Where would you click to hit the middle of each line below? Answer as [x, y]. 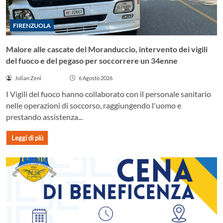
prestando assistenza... [44, 117]
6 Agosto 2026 [95, 78]
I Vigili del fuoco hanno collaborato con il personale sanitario [109, 94]
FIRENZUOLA [32, 25]
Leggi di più [27, 138]
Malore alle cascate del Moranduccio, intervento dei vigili [107, 49]
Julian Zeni [28, 78]
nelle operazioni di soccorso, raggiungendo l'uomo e [94, 106]
